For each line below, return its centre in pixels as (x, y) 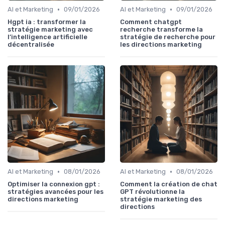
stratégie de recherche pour (168, 37)
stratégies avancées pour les (55, 192)
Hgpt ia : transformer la (47, 22)
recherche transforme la (161, 30)
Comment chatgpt (151, 22)
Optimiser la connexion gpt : (54, 184)
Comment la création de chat (169, 184)
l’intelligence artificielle (47, 37)
